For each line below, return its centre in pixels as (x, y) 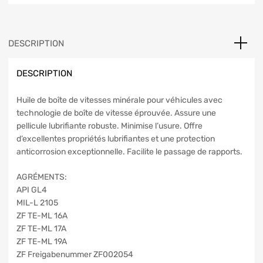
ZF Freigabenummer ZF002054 (75, 254)
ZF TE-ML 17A (41, 228)
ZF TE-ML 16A (42, 215)
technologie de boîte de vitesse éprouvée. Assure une (116, 113)
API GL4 (32, 190)
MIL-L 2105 (37, 203)
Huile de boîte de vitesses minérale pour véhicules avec (119, 100)
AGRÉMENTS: (42, 177)
